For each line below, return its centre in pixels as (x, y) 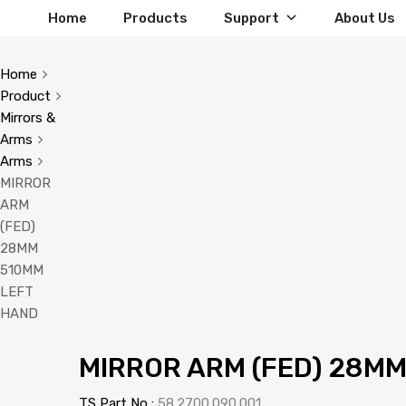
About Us (365, 18)
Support (251, 18)
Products (155, 18)
